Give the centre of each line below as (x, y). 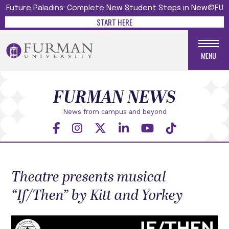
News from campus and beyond (114, 111)
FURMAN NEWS (114, 98)
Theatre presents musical (89, 177)
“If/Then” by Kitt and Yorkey (97, 196)
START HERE (114, 22)
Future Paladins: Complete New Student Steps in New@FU (114, 8)
